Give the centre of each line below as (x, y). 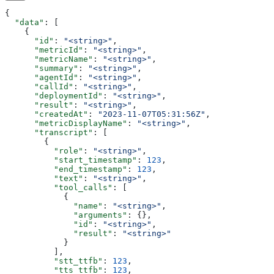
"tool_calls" (59, 187)
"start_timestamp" (71, 160)
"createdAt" (46, 114)
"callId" (39, 86)
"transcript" (49, 132)
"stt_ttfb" (54, 261)
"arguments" (66, 215)
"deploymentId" (54, 95)
